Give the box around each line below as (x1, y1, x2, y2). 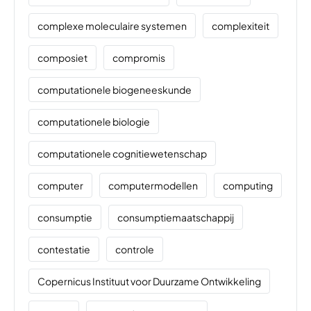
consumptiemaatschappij (117, 211, 234, 224)
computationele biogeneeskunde (37, 83, 192, 96)
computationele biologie (37, 115, 150, 128)
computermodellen (108, 179, 198, 192)
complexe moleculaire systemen (37, 19, 187, 33)
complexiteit (212, 19, 269, 33)
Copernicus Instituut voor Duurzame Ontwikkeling (37, 275, 261, 288)
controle (115, 243, 154, 256)
